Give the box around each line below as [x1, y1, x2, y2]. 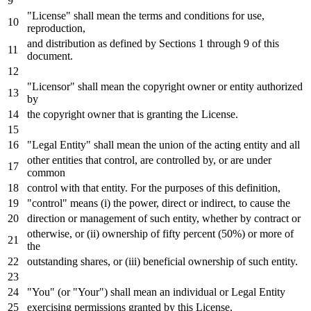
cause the [247, 196, 290, 209]
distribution [43, 37, 98, 49]
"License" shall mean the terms [27, 9, 165, 22]
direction [27, 212, 68, 224]
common [27, 166, 65, 178]
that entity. [80, 181, 131, 194]
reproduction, [27, 22, 85, 34]
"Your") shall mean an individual [70, 285, 219, 298]
